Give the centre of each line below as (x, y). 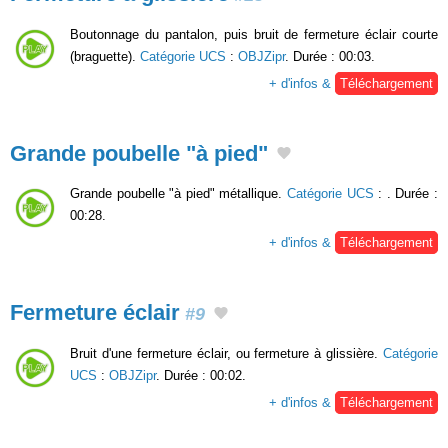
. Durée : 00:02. (201, 375)
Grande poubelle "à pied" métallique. (178, 194)
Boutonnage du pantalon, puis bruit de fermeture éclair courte (254, 34)
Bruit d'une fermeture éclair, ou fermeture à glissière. (226, 353)
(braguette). (105, 56)
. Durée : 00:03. (330, 56)
